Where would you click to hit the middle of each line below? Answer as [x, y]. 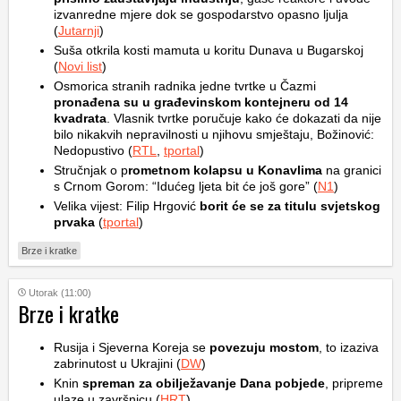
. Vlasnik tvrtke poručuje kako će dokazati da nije [244, 118]
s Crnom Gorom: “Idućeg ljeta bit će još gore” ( [186, 186]
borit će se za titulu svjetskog [290, 206]
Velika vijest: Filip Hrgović [127, 206]
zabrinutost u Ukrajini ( [117, 363]
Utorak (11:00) [60, 293]
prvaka [74, 222]
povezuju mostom [264, 347]
